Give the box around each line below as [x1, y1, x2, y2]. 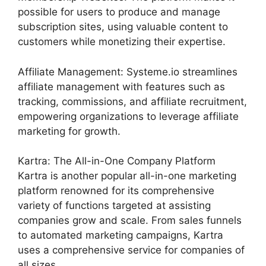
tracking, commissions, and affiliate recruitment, [18, 95, 247, 107]
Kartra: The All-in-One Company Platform [18, 155, 216, 167]
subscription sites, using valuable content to [18, 21, 228, 33]
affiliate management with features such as [18, 80, 225, 93]
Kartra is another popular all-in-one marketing [18, 170, 236, 182]
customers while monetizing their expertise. [18, 36, 226, 47]
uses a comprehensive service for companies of [18, 244, 245, 256]
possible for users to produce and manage [18, 6, 220, 18]
